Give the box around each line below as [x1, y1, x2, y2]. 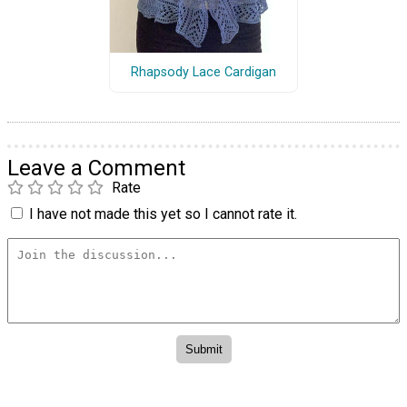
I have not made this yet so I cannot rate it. [29, 205, 297, 223]
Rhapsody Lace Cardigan [130, 65, 276, 81]
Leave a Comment [7, 155, 185, 182]
